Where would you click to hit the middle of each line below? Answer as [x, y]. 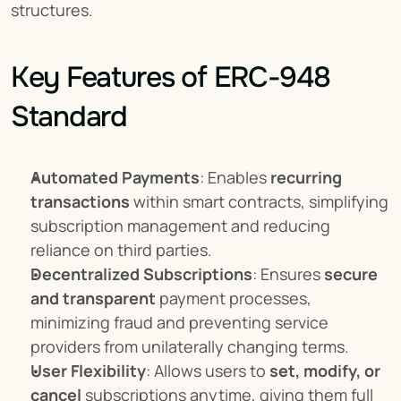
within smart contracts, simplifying [259, 201]
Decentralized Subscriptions [141, 274]
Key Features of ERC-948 [171, 77]
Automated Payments [115, 177]
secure [351, 274]
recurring [306, 177]
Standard [69, 117]
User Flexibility [88, 371]
